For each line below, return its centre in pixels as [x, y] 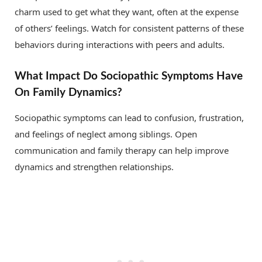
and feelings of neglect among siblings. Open [106, 134]
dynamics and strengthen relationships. [94, 166]
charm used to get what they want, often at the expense [127, 12]
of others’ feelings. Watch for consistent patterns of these [129, 28]
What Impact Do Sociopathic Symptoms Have [129, 76]
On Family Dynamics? [68, 93]
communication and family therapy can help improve [122, 150]
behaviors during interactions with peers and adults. [120, 45]
